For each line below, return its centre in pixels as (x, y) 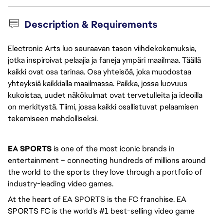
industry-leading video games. (62, 184)
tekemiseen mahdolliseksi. (53, 118)
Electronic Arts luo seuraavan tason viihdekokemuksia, (102, 48)
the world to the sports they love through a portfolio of (105, 172)
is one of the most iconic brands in (113, 149)
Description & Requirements (91, 24)
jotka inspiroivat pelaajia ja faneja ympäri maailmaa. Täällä (104, 60)
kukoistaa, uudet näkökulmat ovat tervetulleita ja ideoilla (105, 95)
